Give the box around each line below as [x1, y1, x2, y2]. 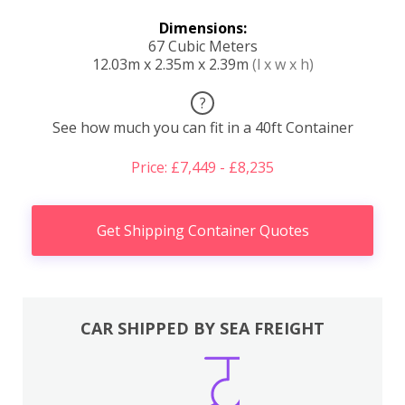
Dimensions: [158, 17, 247, 38]
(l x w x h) [251, 53, 314, 74]
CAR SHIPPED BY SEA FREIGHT [80, 317, 325, 339]
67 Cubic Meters [147, 35, 258, 56]
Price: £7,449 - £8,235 [131, 156, 274, 177]
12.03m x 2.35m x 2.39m [91, 53, 252, 74]
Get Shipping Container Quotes [96, 220, 309, 240]
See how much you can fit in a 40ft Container [52, 117, 353, 137]
